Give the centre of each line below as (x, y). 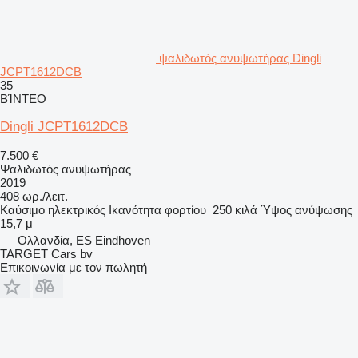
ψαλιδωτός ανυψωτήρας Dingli (240, 58)
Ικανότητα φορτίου (157, 209)
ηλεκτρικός (77, 209)
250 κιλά (235, 209)
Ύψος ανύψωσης (306, 209)
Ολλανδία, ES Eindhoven (84, 240)
